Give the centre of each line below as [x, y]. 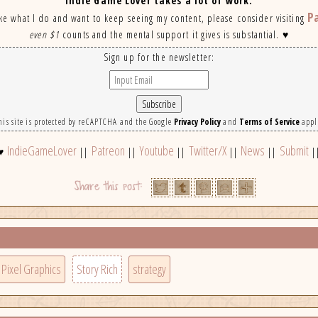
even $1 [44, 35]
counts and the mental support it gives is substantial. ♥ [174, 35]
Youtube [157, 151]
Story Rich [97, 269]
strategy [149, 269]
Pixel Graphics [32, 269]
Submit [294, 151]
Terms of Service [269, 122]
